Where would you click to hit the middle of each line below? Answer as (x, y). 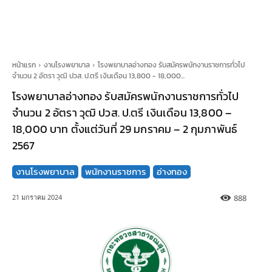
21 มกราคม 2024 (37, 197)
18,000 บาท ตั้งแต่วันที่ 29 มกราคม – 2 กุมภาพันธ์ (124, 129)
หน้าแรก (24, 65)
